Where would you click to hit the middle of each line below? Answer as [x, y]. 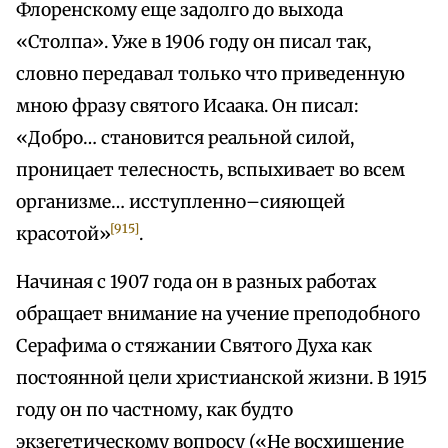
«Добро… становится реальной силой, [185, 138]
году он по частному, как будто [154, 410]
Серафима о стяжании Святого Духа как [194, 346]
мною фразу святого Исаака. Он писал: [187, 106]
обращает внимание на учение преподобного [218, 314]
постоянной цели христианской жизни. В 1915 [221, 378]
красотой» [63, 234]
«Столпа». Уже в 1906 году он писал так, [193, 42]
